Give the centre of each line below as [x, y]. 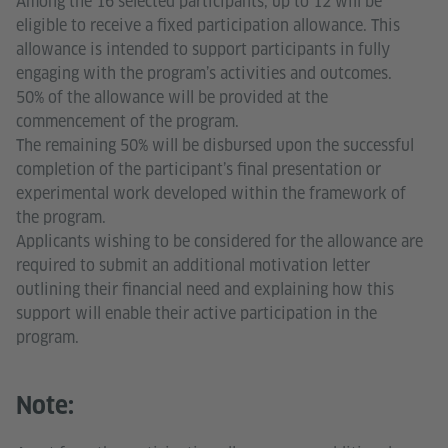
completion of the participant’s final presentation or [198, 169]
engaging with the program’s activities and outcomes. [204, 73]
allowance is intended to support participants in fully [203, 49]
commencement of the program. [127, 121]
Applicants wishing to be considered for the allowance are [219, 241]
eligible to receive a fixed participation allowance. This [208, 25]
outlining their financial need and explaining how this [205, 289]
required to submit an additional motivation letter [193, 265]
